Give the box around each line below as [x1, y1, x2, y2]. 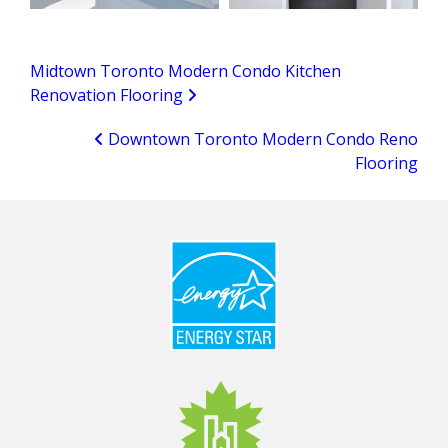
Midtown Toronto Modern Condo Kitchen [30, 60, 341, 82]
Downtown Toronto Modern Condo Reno [104, 128, 418, 150]
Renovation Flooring [30, 84, 187, 106]
